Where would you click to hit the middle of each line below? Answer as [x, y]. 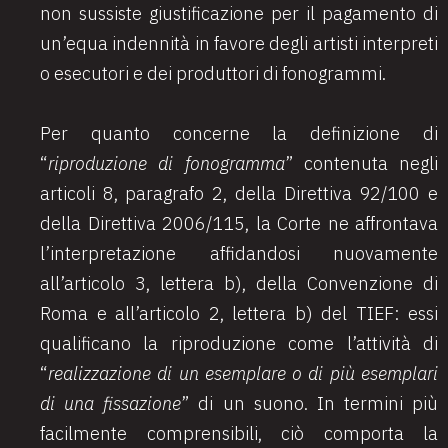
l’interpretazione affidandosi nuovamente [239, 253]
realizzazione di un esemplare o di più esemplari [243, 373]
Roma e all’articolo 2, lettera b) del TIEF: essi [239, 313]
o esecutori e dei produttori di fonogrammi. [213, 73]
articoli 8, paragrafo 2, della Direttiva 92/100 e [239, 193]
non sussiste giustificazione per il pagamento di [239, 13]
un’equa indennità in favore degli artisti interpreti [239, 43]
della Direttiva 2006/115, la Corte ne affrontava [239, 223]
